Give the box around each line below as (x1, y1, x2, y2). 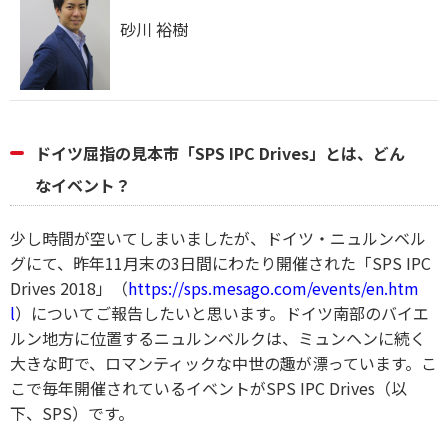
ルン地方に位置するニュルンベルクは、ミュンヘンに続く (10, 325, 426, 350)
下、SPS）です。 (10, 400, 134, 425)
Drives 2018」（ (10, 275, 128, 300)
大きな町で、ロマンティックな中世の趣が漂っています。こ (10, 350, 437, 375)
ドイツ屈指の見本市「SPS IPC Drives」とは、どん (35, 140, 405, 165)
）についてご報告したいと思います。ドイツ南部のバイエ (15, 300, 429, 325)
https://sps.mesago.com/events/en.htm (128, 275, 419, 300)
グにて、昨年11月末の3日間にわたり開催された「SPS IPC (10, 250, 431, 275)
